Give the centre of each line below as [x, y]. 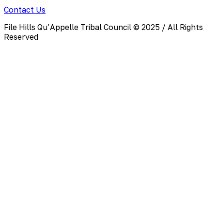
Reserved [21, 37]
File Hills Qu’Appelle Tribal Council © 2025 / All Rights [103, 27]
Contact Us [25, 10]
